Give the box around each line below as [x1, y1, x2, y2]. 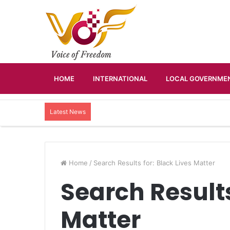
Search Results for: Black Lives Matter [93, 158, 215, 167]
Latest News [50, 108, 86, 116]
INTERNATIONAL [93, 74, 147, 83]
